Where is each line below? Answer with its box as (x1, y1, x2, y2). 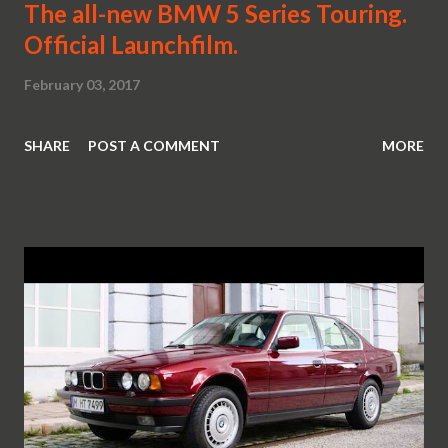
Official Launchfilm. (24, 30, 238, 60)
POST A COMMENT (88, 137, 220, 155)
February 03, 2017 (24, 76, 140, 94)
